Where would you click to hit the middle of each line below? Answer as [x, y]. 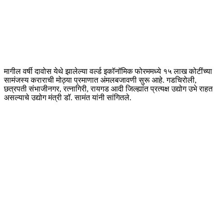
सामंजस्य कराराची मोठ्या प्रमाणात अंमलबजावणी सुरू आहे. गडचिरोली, [100, 80]
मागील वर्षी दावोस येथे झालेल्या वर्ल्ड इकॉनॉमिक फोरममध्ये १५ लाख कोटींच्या [108, 71]
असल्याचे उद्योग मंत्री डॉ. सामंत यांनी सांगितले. [68, 97]
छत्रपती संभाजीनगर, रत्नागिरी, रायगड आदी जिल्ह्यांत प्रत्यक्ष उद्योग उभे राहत [108, 89]
